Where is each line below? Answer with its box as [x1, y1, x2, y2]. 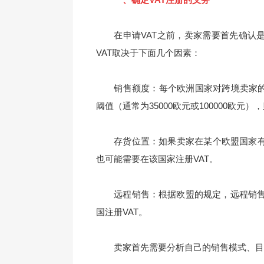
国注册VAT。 [96, 206, 147, 217]
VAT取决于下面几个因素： [96, 47, 200, 58]
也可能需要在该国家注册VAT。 [96, 153, 218, 164]
